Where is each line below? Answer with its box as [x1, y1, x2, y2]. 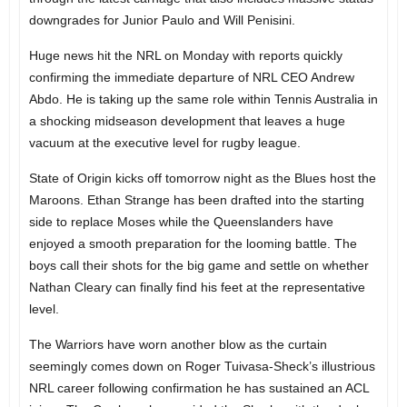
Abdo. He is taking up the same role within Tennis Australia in [28, 91, 378, 106]
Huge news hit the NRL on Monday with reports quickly [28, 47, 342, 63]
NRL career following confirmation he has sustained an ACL [28, 380, 369, 395]
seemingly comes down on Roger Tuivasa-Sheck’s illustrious [28, 358, 375, 373]
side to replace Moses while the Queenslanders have [28, 213, 333, 229]
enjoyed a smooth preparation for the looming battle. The [28, 235, 357, 251]
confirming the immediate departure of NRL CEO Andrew [28, 69, 354, 84]
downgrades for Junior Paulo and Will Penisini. [28, 12, 295, 27]
